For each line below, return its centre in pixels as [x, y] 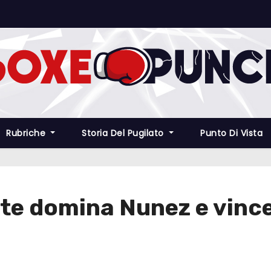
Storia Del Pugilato [124, 133]
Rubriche [27, 133]
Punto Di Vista [232, 133]
